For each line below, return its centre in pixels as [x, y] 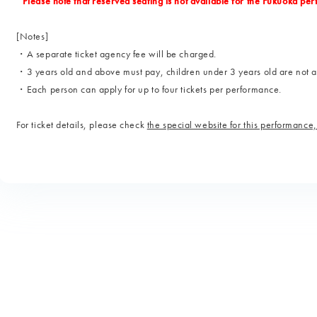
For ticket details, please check [82, 125]
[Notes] [33, 36]
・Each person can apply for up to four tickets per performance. [149, 89]
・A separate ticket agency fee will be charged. [116, 54]
